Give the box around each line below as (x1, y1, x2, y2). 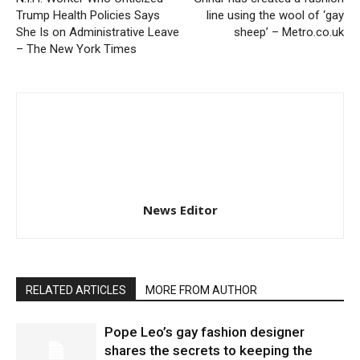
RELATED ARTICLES (26, 283, 126, 297)
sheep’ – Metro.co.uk (234, 24, 344, 39)
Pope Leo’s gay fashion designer (104, 323, 305, 340)
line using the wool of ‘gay (207, 7, 344, 22)
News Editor (142, 201, 218, 218)
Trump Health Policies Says (16, 7, 160, 22)
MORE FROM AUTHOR (145, 283, 257, 297)
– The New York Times (16, 41, 137, 56)
